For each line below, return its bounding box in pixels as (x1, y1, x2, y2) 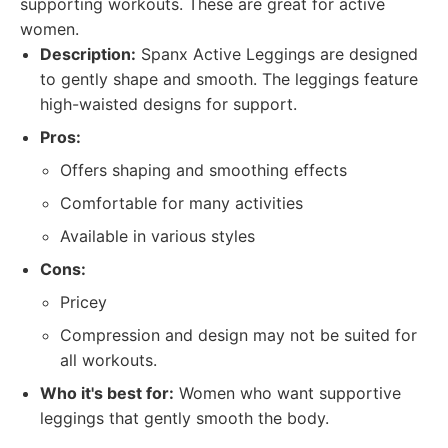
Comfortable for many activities (60, 193, 303, 213)
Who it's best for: (40, 383, 174, 403)
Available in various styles (60, 226, 255, 246)
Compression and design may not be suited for (60, 325, 417, 345)
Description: (40, 44, 136, 64)
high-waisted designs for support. (40, 94, 297, 114)
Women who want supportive (174, 383, 401, 403)
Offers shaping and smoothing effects (60, 160, 347, 180)
